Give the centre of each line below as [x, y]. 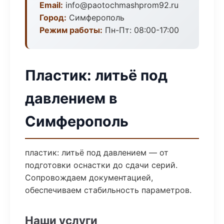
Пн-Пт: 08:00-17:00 [141, 30]
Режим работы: [71, 30]
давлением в [71, 98]
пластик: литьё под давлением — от [97, 152]
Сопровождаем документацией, [89, 177]
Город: [53, 17]
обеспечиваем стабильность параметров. [108, 190]
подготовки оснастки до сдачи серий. [101, 165]
